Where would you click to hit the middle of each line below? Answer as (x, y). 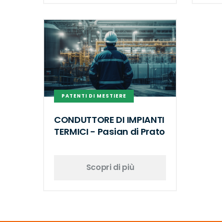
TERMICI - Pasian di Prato (110, 131)
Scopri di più (110, 167)
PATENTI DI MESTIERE (94, 96)
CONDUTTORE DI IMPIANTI (109, 119)
